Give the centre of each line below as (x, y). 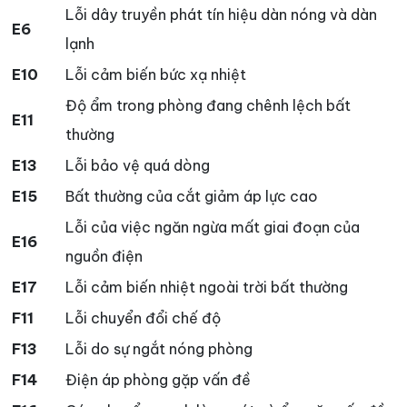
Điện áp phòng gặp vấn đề (158, 380)
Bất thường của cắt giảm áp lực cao (192, 197)
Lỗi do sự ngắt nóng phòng (159, 349)
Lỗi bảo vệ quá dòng (138, 166)
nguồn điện (104, 257)
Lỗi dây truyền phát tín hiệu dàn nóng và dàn (221, 15)
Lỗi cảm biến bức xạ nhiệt (156, 75)
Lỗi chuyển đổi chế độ (143, 318)
